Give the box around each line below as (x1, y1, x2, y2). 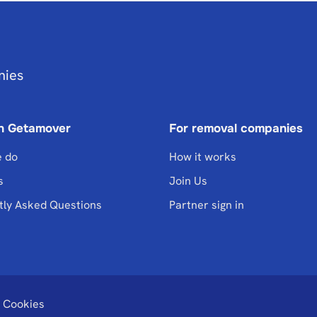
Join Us (169, 173, 207, 188)
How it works (169, 149, 236, 164)
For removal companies (169, 121, 303, 136)
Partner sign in (169, 197, 244, 212)
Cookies (3, 296, 45, 311)
